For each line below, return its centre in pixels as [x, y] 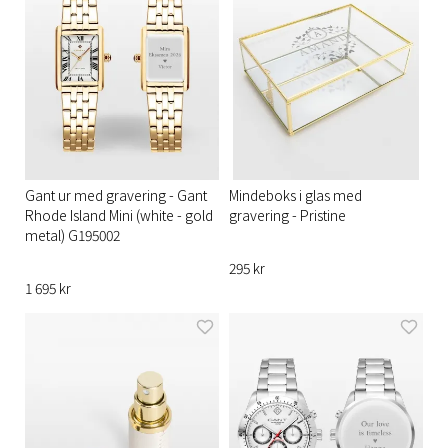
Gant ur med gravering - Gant [116, 194]
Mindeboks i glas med [295, 194]
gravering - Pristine [287, 214]
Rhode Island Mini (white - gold [119, 214]
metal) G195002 [72, 234]
